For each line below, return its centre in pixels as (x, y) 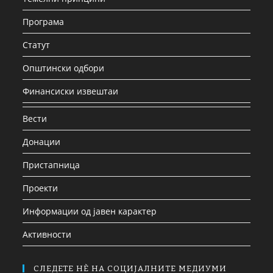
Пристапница (51, 165)
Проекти (41, 188)
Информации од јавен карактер (90, 211)
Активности (47, 234)
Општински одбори (64, 68)
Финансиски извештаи (71, 91)
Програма (44, 21)
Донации (42, 141)
